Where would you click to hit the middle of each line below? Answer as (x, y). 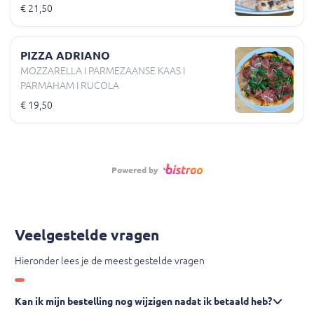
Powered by (136, 170)
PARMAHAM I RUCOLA (70, 85)
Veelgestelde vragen (87, 234)
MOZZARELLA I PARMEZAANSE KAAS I (103, 70)
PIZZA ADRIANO (65, 55)
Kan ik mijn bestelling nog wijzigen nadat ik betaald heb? (143, 301)
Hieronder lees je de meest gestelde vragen (110, 260)
